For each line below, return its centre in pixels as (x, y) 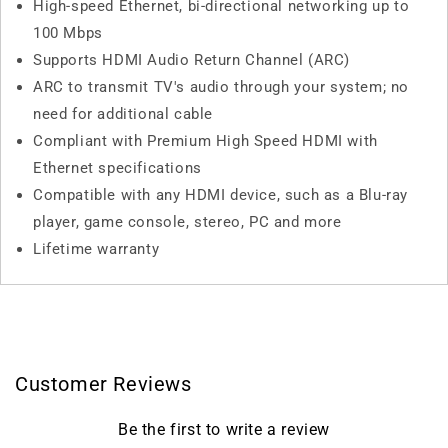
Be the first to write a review (224, 430)
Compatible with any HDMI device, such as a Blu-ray (221, 195)
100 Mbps (68, 33)
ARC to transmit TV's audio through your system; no (221, 87)
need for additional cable (123, 114)
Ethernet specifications (117, 168)
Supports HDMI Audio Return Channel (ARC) (191, 60)
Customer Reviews (103, 384)
